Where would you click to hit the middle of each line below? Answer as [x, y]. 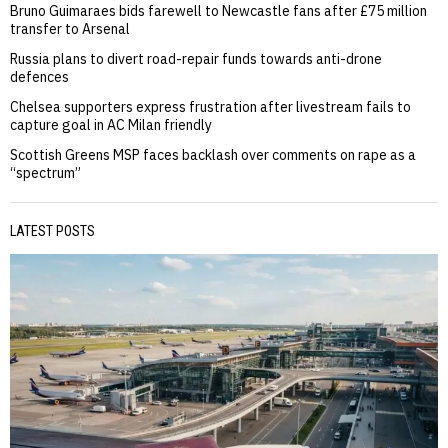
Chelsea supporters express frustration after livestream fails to [210, 107]
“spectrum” [45, 173]
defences [39, 77]
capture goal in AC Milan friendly [111, 125]
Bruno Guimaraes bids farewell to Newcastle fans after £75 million [218, 11]
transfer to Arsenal [70, 29]
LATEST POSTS [52, 231]
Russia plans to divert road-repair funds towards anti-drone [196, 59]
